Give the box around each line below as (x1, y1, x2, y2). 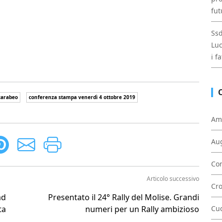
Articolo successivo (147, 174, 199, 183)
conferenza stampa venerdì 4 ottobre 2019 (29, 94, 135, 101)
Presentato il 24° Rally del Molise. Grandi (48, 192, 199, 203)
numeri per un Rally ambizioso (85, 204, 199, 215)
